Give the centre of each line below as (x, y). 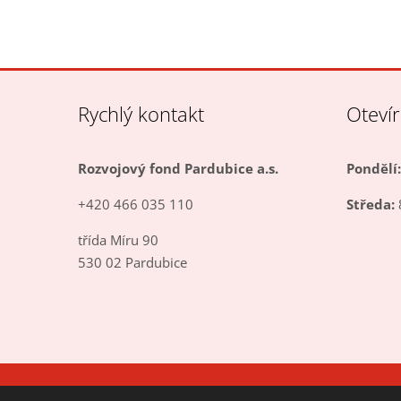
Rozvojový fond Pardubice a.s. (178, 168)
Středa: (370, 204)
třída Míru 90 (118, 239)
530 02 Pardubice (132, 262)
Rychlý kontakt (141, 113)
